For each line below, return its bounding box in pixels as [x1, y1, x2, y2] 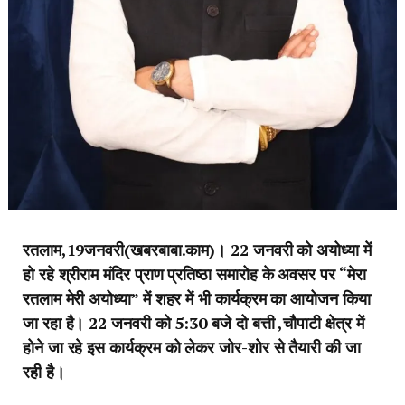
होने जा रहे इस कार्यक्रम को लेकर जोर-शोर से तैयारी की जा [23, 336, 361, 359]
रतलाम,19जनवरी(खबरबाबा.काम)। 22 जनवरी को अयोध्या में [23, 239, 372, 261]
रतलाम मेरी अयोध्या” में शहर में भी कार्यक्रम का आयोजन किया [23, 287, 371, 310]
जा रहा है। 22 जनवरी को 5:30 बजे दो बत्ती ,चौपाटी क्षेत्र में [23, 312, 364, 334]
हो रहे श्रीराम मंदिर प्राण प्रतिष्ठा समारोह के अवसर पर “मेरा [23, 263, 366, 286]
